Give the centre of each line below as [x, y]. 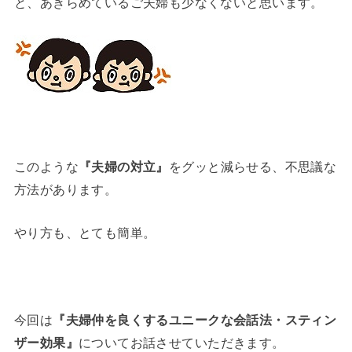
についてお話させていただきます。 [181, 342]
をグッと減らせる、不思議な [253, 166]
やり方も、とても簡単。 [85, 232]
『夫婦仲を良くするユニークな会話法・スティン [195, 319]
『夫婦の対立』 [123, 166]
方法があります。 [66, 189]
